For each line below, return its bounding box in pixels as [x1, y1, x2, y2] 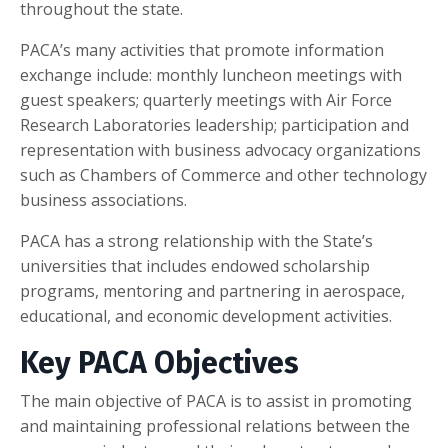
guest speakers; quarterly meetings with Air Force [20, 88, 392, 111]
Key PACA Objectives [20, 344, 299, 381]
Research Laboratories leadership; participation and [20, 113, 409, 136]
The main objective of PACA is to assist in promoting [20, 389, 412, 412]
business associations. [20, 188, 187, 211]
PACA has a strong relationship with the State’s [20, 229, 373, 252]
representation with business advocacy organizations [20, 138, 421, 161]
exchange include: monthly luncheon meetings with [20, 63, 402, 86]
